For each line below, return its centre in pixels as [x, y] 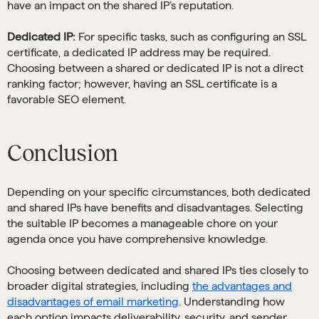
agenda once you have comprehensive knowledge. [137, 239]
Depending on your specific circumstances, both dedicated [159, 192]
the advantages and [242, 286]
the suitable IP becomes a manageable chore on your [142, 224]
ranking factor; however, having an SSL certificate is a [142, 84]
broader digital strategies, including [100, 286]
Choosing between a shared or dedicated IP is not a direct [155, 68]
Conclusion [63, 153]
